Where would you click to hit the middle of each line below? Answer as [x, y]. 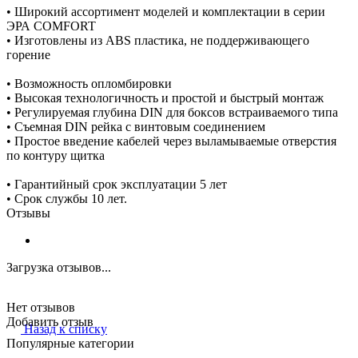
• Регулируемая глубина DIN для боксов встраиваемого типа [172, 112]
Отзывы [28, 213]
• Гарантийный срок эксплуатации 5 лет [117, 184]
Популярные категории [70, 344]
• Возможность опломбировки [89, 83]
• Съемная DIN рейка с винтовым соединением [136, 126]
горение [28, 54]
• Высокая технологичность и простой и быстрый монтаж [165, 97]
